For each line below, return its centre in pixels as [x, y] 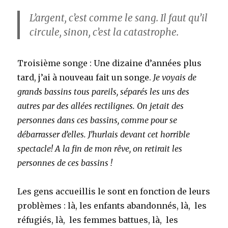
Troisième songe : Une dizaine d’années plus [110, 63]
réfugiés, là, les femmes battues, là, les [98, 220]
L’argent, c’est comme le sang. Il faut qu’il [119, 18]
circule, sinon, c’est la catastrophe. [104, 32]
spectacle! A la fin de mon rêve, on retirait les [100, 148]
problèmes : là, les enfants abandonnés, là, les [112, 205]
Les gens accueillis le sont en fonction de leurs [114, 191]
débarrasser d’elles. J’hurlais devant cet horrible [104, 134]
